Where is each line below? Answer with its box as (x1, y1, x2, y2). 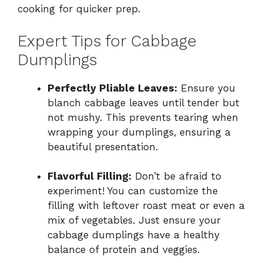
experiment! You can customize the (48, 185, 218, 197)
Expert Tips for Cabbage (18, 31, 197, 50)
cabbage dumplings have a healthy (48, 229, 220, 241)
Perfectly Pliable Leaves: (48, 82, 177, 94)
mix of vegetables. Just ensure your (48, 214, 221, 227)
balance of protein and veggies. (48, 244, 200, 256)
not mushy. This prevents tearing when (48, 111, 238, 123)
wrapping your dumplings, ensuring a (48, 126, 231, 138)
